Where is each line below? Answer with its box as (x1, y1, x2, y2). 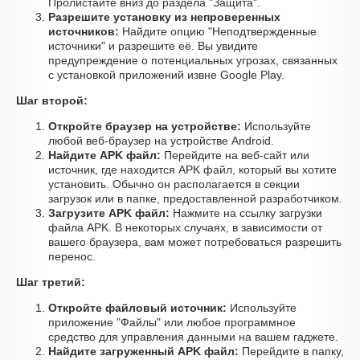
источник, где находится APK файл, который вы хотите (48, 163, 337, 176)
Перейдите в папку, (239, 345, 344, 358)
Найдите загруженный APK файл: (48, 345, 239, 358)
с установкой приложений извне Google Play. (48, 68, 284, 81)
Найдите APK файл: (48, 149, 161, 162)
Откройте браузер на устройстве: (48, 120, 241, 133)
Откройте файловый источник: (48, 301, 227, 314)
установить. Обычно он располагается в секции (48, 178, 300, 190)
